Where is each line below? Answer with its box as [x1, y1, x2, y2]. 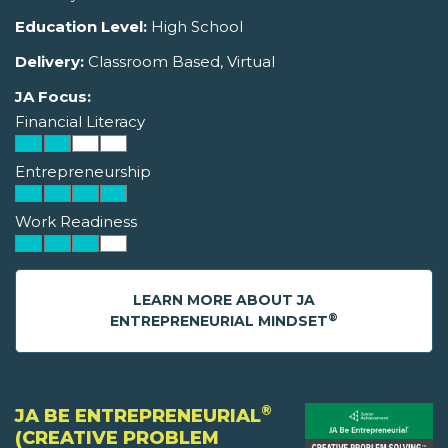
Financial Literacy [15, 112, 145, 132]
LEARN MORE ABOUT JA [133, 291, 315, 310]
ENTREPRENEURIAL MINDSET [110, 312, 328, 331]
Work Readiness [15, 212, 137, 232]
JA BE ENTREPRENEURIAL [15, 405, 261, 428]
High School [147, 17, 243, 37]
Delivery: [15, 52, 84, 72]
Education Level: [15, 17, 147, 37]
